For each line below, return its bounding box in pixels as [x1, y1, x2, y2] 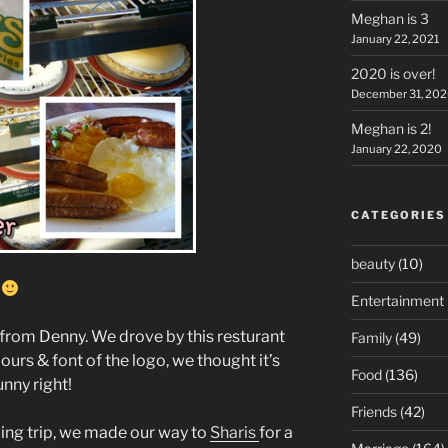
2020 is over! [350, 65, 435, 82]
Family [350, 329, 392, 346]
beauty [350, 255, 395, 272]
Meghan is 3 [350, 10, 429, 27]
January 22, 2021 [350, 32, 439, 46]
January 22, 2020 [350, 142, 442, 156]
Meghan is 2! [350, 120, 431, 137]
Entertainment [350, 292, 444, 309]
